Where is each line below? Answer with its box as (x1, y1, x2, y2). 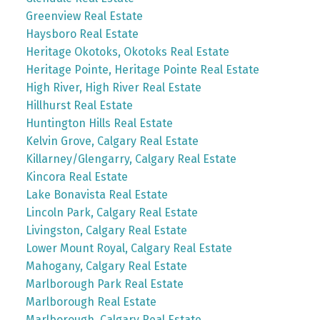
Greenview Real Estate (25, 9, 143, 23)
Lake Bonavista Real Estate (25, 187, 168, 201)
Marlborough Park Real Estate (25, 276, 184, 291)
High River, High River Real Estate (25, 80, 201, 94)
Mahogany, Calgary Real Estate (25, 259, 187, 273)
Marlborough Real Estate (25, 294, 156, 309)
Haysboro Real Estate (25, 26, 139, 41)
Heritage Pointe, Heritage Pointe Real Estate (25, 62, 259, 76)
